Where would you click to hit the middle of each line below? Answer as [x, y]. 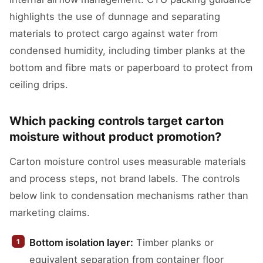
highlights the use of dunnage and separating [115, 16]
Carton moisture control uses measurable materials [128, 161]
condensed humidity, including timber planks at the [127, 50]
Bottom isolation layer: [81, 242]
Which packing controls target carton [117, 121]
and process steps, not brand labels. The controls [125, 178]
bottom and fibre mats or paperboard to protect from [131, 68]
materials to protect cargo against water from [114, 33]
